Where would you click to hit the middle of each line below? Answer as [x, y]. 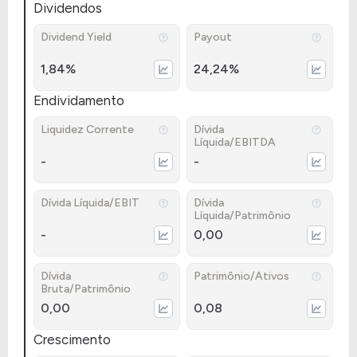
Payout [213, 37]
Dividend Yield [76, 37]
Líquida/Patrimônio [242, 216]
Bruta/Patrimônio [86, 289]
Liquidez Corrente [87, 129]
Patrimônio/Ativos [241, 276]
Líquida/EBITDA [235, 142]
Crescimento [72, 339]
